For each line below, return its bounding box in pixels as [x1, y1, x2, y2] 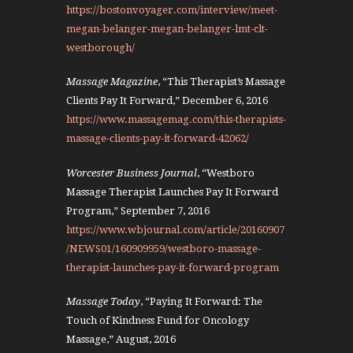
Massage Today [66, 295, 140, 308]
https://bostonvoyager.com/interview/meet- [66, 3, 277, 16]
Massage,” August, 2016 [66, 333, 176, 346]
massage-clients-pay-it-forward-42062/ [66, 132, 249, 145]
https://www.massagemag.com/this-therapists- [66, 113, 286, 126]
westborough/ [66, 41, 135, 54]
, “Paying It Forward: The [140, 295, 262, 308]
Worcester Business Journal [66, 166, 197, 179]
